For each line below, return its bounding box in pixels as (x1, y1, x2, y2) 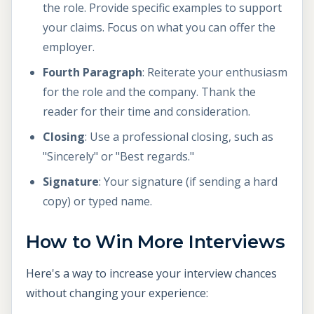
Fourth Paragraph (43, 64, 142, 81)
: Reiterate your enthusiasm (142, 64, 287, 81)
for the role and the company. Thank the (43, 84, 256, 100)
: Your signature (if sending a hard (99, 174, 278, 190)
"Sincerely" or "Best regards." (43, 149, 194, 165)
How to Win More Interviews (26, 231, 285, 253)
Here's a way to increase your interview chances (26, 266, 277, 282)
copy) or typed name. (43, 193, 152, 210)
